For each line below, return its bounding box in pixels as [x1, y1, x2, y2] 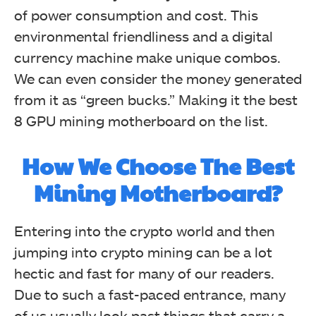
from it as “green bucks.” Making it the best [14, 90, 298, 108]
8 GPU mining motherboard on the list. [14, 111, 268, 129]
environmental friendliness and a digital [14, 27, 273, 44]
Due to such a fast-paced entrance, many [14, 285, 286, 303]
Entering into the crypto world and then [14, 221, 275, 239]
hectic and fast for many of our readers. [14, 264, 274, 281]
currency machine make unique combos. [14, 48, 281, 66]
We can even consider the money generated [14, 69, 302, 87]
